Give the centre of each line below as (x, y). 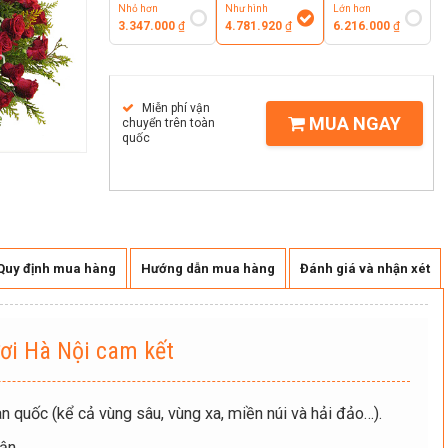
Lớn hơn (351, 8)
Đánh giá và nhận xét (364, 269)
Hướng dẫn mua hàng (207, 269)
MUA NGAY (353, 123)
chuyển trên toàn (168, 123)
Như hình (247, 8)
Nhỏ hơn (138, 8)
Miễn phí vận (174, 108)
